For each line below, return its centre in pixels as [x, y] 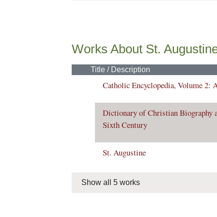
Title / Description [120, 70]
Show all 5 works [111, 182]
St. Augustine [124, 152]
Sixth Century [125, 125]
